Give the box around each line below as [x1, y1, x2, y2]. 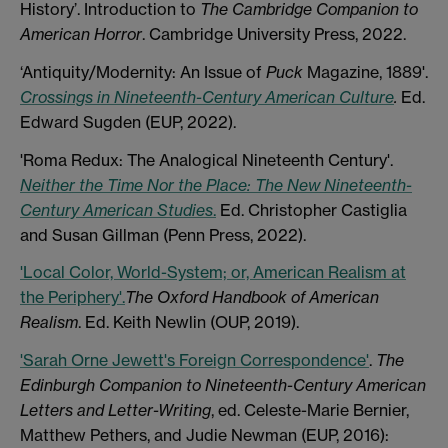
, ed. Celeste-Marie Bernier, [211, 400, 409, 421]
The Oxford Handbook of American [125, 287, 379, 308]
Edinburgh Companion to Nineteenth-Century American [20, 375, 426, 396]
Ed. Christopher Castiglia [216, 199, 407, 220]
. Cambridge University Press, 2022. [142, 23, 406, 44]
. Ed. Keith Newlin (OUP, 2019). [78, 312, 299, 333]
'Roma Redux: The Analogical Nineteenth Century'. [20, 149, 393, 170]
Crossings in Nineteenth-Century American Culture [20, 86, 394, 107]
